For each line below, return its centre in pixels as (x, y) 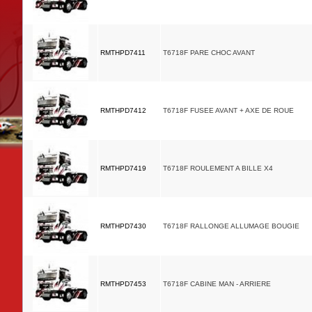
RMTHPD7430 (123, 226)
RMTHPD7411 (123, 53)
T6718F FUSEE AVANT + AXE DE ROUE (228, 110)
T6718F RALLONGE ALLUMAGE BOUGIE (231, 226)
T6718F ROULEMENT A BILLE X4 (218, 168)
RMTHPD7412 (123, 110)
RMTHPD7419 (123, 168)
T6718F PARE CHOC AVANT (209, 53)
